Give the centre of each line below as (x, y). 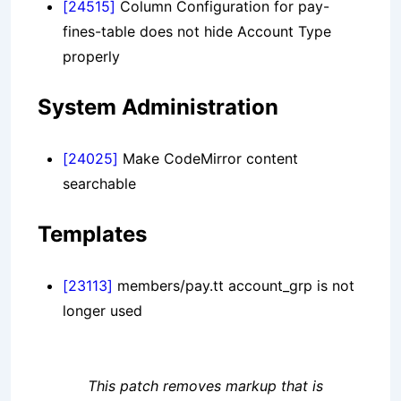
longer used (102, 311)
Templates (92, 235)
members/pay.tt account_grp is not (234, 286)
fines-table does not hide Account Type (197, 32)
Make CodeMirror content (208, 159)
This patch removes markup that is (205, 386)
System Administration (158, 107)
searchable (99, 184)
